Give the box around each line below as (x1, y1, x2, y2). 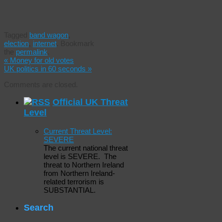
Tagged (4, 30, 29, 39)
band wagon (29, 30, 68, 39)
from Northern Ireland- (44, 168, 115, 177)
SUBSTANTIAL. (44, 185, 96, 194)
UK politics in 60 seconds (4, 64, 88, 73)
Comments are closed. (4, 80, 78, 89)
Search (24, 203, 54, 213)
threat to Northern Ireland (44, 160, 124, 169)
